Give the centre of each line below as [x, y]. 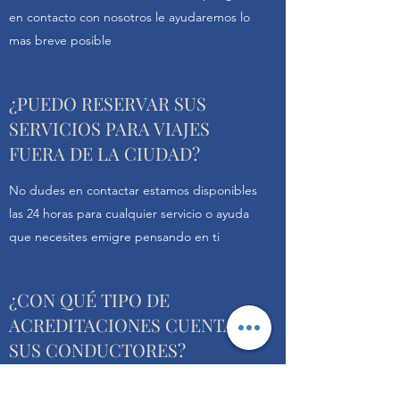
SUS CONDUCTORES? [97, 350]
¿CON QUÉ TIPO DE [89, 300]
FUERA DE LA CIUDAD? [104, 153]
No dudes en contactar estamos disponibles [133, 190]
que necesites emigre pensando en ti [114, 237]
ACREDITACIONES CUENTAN [128, 325]
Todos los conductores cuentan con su [117, 387]
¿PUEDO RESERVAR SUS [108, 103]
